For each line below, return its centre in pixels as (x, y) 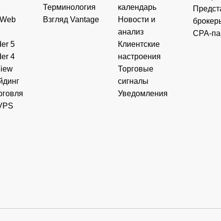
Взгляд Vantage (71, 19)
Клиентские (139, 44)
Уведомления (143, 93)
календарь (137, 7)
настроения (140, 56)
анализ (131, 32)
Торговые (136, 69)
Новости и (137, 19)
